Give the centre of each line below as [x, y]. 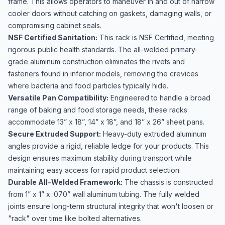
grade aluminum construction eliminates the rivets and [96, 62]
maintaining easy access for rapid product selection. [94, 170]
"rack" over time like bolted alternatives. [75, 218]
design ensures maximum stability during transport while [100, 158]
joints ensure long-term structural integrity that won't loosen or [111, 206]
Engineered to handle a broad [159, 98]
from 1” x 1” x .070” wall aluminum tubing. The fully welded [104, 194]
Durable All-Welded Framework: [65, 182]
